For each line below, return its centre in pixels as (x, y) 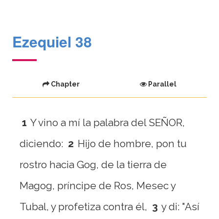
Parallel (162, 84)
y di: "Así (180, 207)
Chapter (64, 84)
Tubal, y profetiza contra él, (83, 207)
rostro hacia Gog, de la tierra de (93, 164)
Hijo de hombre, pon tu (132, 143)
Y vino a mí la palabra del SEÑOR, (108, 122)
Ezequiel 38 (52, 41)
